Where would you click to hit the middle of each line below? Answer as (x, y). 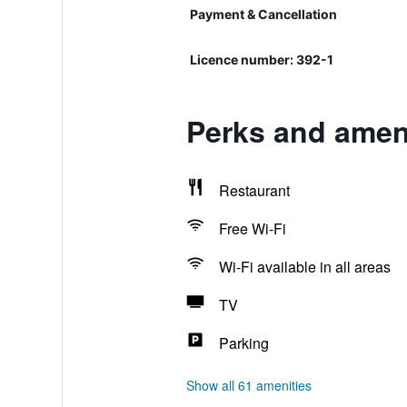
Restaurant (254, 190)
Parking (243, 343)
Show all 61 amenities (248, 385)
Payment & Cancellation (263, 14)
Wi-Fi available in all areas (304, 267)
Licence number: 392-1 (261, 60)
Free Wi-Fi (252, 228)
